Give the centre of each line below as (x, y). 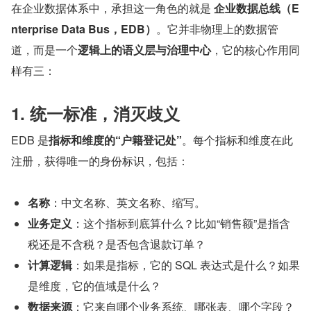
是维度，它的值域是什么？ (94, 285)
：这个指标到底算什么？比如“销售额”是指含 (181, 223)
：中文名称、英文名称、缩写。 (128, 202)
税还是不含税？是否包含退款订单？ (117, 244)
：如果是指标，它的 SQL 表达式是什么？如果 (186, 264)
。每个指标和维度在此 (237, 140)
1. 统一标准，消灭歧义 (95, 113)
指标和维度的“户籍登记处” (115, 140)
